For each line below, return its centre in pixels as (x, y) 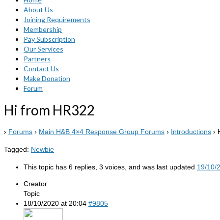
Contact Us (41, 69)
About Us (38, 10)
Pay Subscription (49, 39)
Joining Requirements (57, 19)
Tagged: (17, 149)
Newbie (42, 149)
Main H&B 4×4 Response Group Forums (102, 131)
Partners (37, 59)
